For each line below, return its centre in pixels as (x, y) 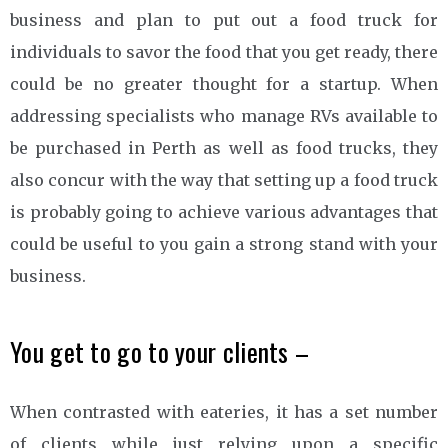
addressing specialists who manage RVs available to (224, 115)
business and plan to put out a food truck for (224, 19)
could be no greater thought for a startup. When (224, 83)
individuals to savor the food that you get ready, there (224, 51)
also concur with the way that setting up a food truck (224, 179)
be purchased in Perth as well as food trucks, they (224, 147)
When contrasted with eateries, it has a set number (224, 411)
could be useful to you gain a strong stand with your (224, 243)
